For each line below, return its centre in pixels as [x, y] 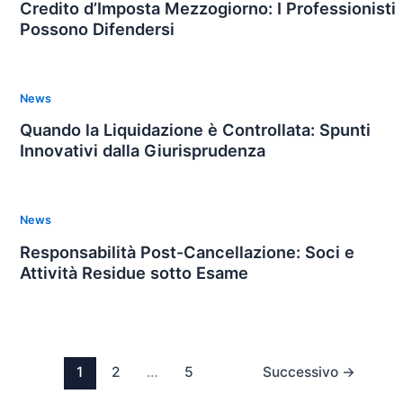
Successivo [303, 372]
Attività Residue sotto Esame [134, 272]
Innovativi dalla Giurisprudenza [142, 151]
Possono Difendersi [97, 28]
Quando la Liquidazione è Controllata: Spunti [195, 130]
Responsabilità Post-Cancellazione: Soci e [187, 251]
